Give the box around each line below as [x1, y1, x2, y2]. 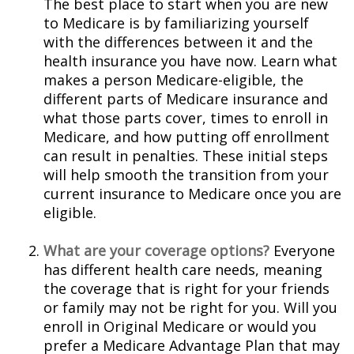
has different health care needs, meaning [43, 260, 322, 279]
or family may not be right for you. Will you [43, 298, 337, 317]
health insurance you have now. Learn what [43, 51, 337, 70]
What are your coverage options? [43, 241, 269, 260]
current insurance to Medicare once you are [43, 184, 341, 203]
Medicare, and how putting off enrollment [43, 127, 330, 146]
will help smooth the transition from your [43, 165, 329, 184]
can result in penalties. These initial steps [43, 146, 328, 165]
